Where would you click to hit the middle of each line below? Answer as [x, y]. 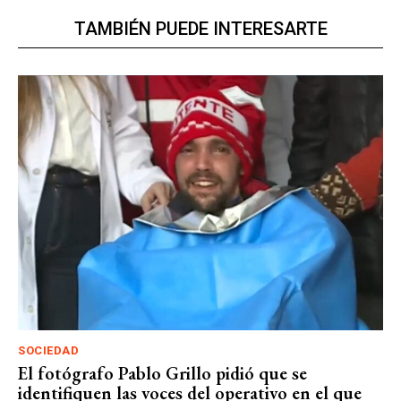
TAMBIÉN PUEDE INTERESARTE [200, 28]
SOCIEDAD [48, 351]
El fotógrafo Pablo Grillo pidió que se [162, 374]
